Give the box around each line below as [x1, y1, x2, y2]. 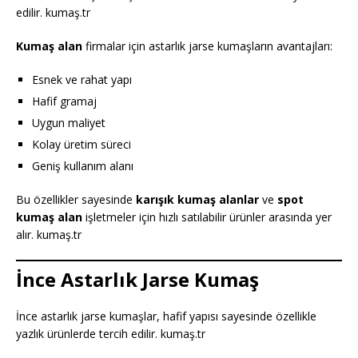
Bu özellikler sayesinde [16, 192, 136, 207]
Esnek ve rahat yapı [32, 72, 132, 87]
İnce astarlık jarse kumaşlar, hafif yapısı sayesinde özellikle [16, 308, 316, 324]
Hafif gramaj [32, 93, 97, 109]
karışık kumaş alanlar [136, 192, 259, 207]
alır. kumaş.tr [16, 227, 82, 242]
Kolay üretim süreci [32, 137, 131, 152]
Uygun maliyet [32, 115, 105, 130]
